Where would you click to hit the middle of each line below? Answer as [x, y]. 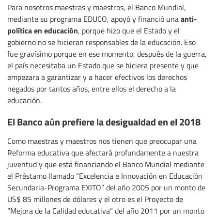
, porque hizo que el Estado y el [129, 31]
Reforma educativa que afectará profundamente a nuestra [103, 153]
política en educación [43, 31]
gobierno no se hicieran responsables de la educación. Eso [101, 42]
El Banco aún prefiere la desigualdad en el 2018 [104, 122]
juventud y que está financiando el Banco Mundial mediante [106, 164]
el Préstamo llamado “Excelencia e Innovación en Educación [105, 176]
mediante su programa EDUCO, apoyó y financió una [93, 19]
